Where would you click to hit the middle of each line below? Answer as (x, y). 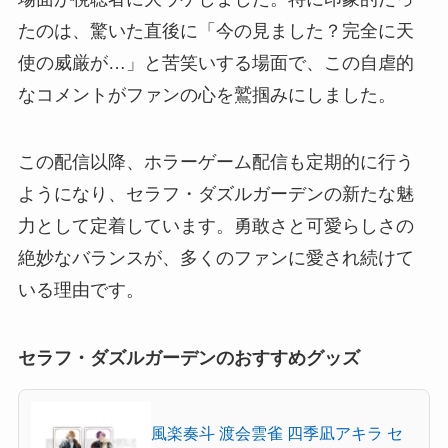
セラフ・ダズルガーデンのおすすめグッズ (188, 358)
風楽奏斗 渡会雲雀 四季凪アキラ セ (276, 432)
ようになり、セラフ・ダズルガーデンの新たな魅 (215, 194)
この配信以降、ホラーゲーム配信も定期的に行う (215, 162)
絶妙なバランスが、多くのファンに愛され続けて (215, 258)
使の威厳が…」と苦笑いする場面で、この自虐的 (215, 62)
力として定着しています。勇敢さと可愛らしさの (215, 226)
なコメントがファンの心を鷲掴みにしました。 (206, 94)
